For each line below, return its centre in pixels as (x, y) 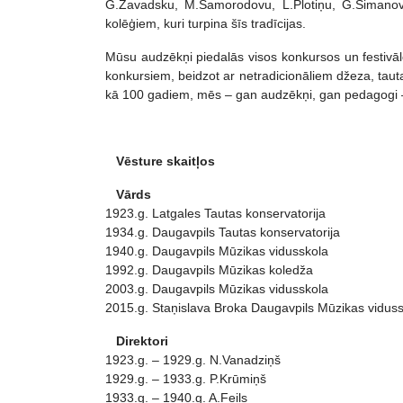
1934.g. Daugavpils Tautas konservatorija (223, 232)
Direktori (137, 341)
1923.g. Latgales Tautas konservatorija (215, 213)
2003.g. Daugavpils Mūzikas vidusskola (217, 289)
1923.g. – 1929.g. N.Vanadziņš (193, 360)
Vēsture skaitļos (160, 161)
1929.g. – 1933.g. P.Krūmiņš (186, 379)
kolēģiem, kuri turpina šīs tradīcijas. (206, 23)
